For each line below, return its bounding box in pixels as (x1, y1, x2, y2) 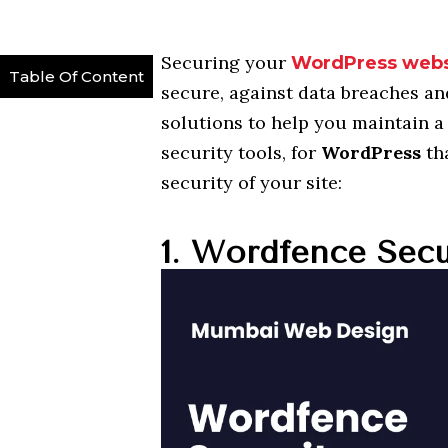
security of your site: (161, 170, 343, 194)
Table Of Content (9, 66, 144, 86)
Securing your (161, 50, 292, 74)
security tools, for (161, 140, 322, 164)
